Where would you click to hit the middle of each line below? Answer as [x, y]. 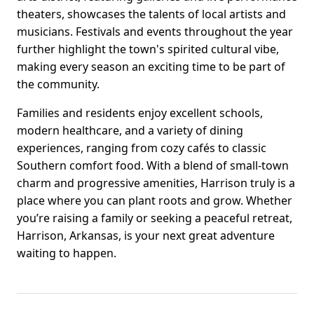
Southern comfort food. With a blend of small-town [153, 166]
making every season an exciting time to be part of [151, 67]
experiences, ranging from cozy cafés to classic [142, 148]
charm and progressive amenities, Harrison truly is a [156, 183]
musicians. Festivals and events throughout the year [155, 32]
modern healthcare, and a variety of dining [130, 131]
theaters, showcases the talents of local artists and [151, 14]
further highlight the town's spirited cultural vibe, [148, 49]
